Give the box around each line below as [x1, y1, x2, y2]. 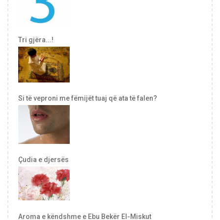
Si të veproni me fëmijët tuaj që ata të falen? [18, 94, 157, 103]
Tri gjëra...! [18, 35, 54, 44]
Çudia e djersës [18, 155, 69, 164]
